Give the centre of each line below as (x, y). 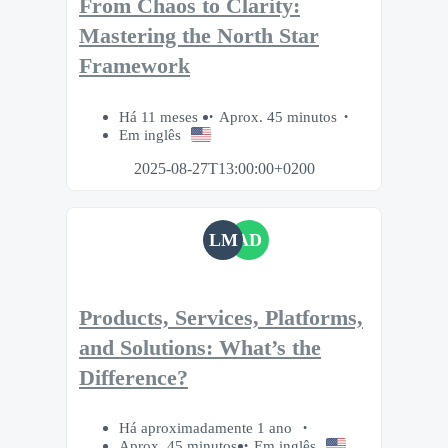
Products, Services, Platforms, (221, 317)
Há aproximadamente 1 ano (207, 428)
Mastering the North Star (199, 36)
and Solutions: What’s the (200, 347)
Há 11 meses (160, 116)
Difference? (133, 377)
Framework (134, 66)
